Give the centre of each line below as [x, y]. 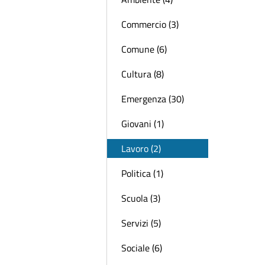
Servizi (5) [141, 223]
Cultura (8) [143, 74]
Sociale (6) [142, 248]
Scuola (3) [141, 198]
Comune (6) [144, 49]
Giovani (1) [143, 124]
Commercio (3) [150, 24]
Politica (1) [142, 173]
